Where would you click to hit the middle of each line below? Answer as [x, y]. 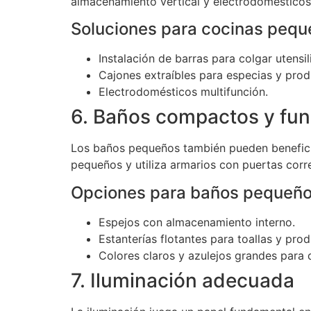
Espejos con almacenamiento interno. [197, 222]
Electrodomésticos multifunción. [183, 92]
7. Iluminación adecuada [183, 280]
